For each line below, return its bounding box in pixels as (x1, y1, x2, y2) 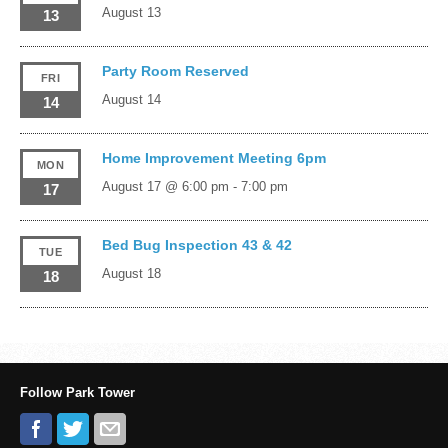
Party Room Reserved (101, 62, 249, 79)
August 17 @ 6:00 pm (101, 178, 229, 194)
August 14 (101, 91, 161, 107)
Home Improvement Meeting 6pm (101, 149, 326, 166)
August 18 (101, 265, 161, 281)
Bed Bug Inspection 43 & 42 (101, 236, 292, 253)
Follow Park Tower (20, 384, 135, 400)
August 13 (101, 4, 161, 20)
